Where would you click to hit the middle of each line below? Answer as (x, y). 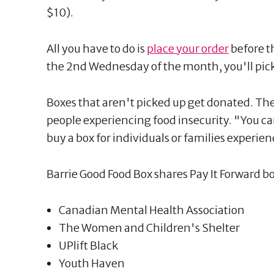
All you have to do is (97, 48)
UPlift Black (88, 245)
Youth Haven (92, 263)
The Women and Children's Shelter (149, 228)
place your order (188, 48)
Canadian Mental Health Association (152, 210)
